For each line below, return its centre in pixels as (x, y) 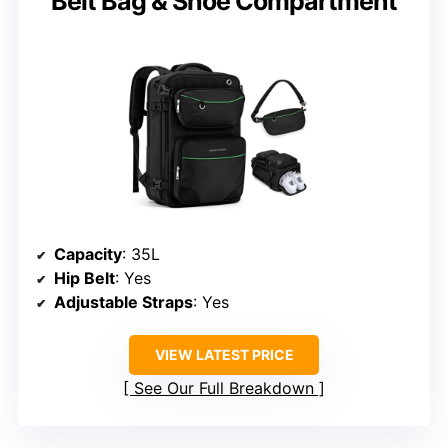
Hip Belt (84, 278)
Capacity (88, 254)
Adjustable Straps (123, 302)
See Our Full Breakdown (224, 388)
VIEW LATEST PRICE (224, 355)
